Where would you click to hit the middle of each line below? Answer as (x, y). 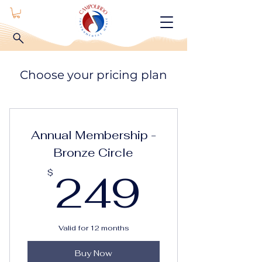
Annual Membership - (94, 135)
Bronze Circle (94, 153)
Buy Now (94, 253)
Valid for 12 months (94, 228)
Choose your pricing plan (94, 75)
